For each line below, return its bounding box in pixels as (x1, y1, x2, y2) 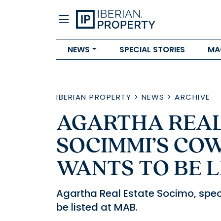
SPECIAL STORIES (119, 43, 185, 55)
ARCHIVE (175, 92, 210, 102)
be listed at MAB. (56, 200, 138, 214)
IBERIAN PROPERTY (56, 92, 131, 102)
